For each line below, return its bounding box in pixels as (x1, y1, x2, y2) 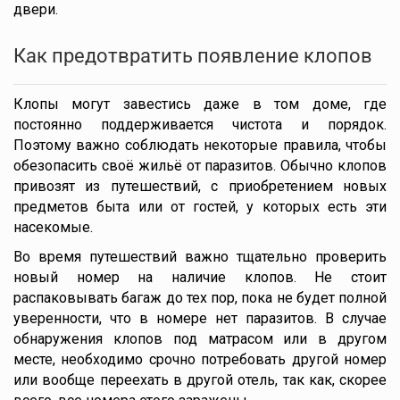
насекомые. (13, 219, 93, 236)
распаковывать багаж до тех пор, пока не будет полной (13, 289, 387, 306)
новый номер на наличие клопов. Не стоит (13, 269, 387, 286)
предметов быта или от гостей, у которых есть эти (13, 198, 387, 215)
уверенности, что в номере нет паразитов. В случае (13, 310, 387, 327)
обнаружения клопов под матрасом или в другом (13, 330, 387, 347)
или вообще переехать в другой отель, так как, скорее (13, 371, 387, 388)
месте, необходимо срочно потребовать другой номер (13, 351, 387, 368)
